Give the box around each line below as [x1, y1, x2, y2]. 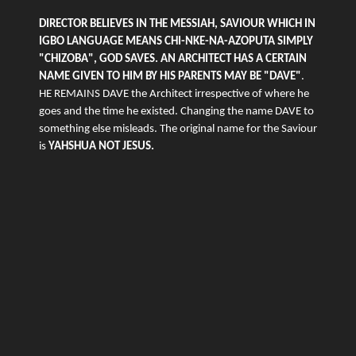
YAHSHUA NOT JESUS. [48, 141, 157, 153]
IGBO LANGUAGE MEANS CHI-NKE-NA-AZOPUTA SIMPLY [39, 36, 313, 48]
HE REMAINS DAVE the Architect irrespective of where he [39, 88, 309, 101]
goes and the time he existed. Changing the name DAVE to [39, 106, 314, 118]
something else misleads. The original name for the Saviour [39, 123, 317, 136]
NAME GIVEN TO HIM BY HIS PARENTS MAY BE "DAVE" [39, 71, 301, 83]
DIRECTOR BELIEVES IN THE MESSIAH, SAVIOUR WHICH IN [39, 18, 315, 31]
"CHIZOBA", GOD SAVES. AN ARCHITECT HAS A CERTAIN [39, 53, 307, 66]
